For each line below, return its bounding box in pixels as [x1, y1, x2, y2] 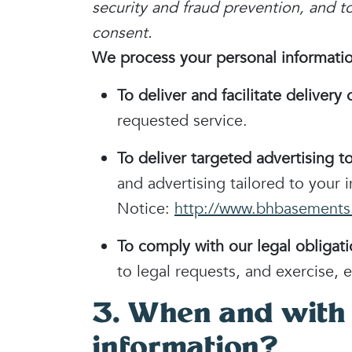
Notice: [117, 198, 174, 219]
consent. [92, 22, 152, 43]
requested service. [117, 110, 247, 131]
